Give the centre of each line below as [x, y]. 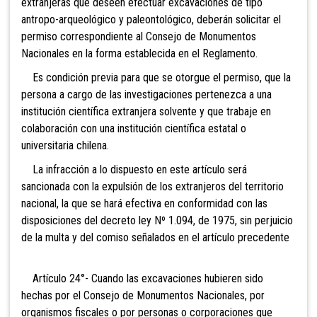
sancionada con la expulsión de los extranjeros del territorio [152, 187]
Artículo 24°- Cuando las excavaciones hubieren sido [142, 279]
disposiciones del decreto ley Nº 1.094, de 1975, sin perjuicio [157, 221]
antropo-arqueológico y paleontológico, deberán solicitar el [151, 20]
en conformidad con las [214, 204]
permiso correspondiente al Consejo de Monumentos [139, 37]
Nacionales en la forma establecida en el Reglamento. [139, 54]
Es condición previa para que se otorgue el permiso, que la [156, 78]
